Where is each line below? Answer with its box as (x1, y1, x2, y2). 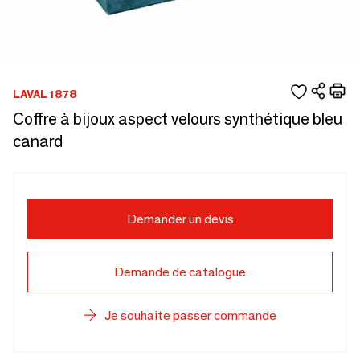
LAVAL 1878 (13, 86, 76, 101)
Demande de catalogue (114, 264, 246, 280)
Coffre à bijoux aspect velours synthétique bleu (13, 109, 342, 129)
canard (13, 132, 63, 151)
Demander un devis (126, 211, 234, 227)
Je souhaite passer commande (104, 308, 276, 323)
